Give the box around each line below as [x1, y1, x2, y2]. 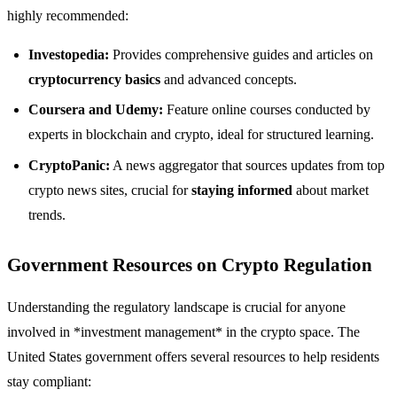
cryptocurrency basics [28, 71, 160, 87]
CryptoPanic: [28, 157, 110, 173]
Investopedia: [28, 46, 109, 62]
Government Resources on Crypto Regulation [7, 253, 372, 275]
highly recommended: [7, 7, 128, 23]
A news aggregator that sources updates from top [110, 157, 385, 173]
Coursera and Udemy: [28, 102, 163, 118]
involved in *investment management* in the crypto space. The [7, 323, 360, 339]
